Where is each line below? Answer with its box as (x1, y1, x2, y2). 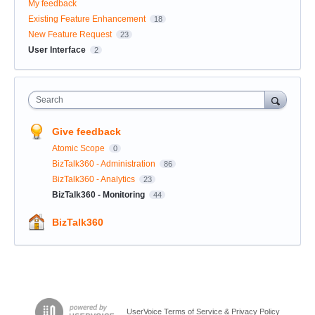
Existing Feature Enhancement (28, 13, 146, 24)
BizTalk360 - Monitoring (52, 189, 147, 200)
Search (36, 94, 63, 105)
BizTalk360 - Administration (52, 158, 157, 169)
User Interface (28, 44, 86, 55)
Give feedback (52, 125, 121, 137)
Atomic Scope (52, 143, 107, 153)
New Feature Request (28, 29, 112, 39)
